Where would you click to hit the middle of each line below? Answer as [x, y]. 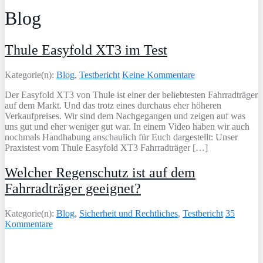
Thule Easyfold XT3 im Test [86, 50]
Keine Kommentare [159, 75]
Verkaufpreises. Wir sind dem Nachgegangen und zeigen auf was [125, 116]
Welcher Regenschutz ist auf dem [100, 172]
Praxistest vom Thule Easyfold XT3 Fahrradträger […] [106, 147]
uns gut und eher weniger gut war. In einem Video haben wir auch [127, 126]
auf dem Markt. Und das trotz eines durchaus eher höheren [113, 105]
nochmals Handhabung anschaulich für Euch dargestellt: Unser [121, 137]
